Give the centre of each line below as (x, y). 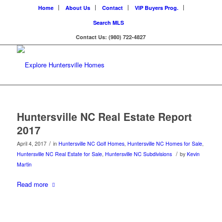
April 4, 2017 (31, 143)
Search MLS (108, 23)
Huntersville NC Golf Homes (91, 143)
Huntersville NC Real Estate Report (104, 116)
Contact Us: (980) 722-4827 (111, 37)
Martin (24, 164)
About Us (78, 8)
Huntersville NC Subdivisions (138, 154)
